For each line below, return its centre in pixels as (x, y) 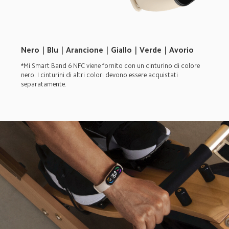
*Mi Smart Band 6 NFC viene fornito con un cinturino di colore (111, 66)
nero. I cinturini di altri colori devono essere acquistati (100, 75)
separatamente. (44, 84)
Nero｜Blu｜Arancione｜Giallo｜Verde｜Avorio (108, 50)
